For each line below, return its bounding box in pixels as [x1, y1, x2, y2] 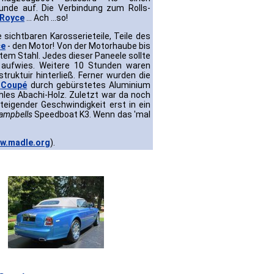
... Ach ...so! [24, 13, 68, 23]
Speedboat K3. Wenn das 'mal [32, 109, 151, 120]
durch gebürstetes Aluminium [27, 80, 150, 91]
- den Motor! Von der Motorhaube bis [6, 41, 151, 51]
